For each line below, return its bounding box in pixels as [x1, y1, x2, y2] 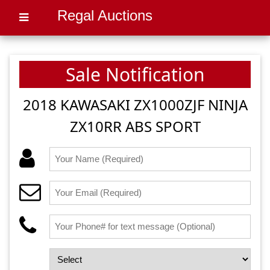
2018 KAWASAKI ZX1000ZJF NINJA [22, 95, 248, 115]
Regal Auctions [57, 7, 152, 24]
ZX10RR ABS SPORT [69, 116, 201, 137]
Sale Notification [65, 62, 205, 87]
